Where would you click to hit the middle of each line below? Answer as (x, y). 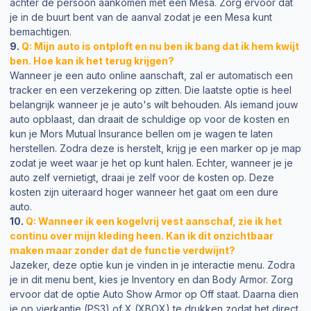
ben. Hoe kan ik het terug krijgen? (92, 60)
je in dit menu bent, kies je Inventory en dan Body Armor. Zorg (151, 279)
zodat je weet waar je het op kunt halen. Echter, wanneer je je (151, 162)
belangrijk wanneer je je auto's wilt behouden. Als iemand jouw (154, 104)
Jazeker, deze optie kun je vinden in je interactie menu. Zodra (152, 264)
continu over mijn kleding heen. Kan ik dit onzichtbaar (142, 235)
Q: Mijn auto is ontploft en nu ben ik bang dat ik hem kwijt (160, 46)
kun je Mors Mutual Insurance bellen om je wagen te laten (141, 133)
